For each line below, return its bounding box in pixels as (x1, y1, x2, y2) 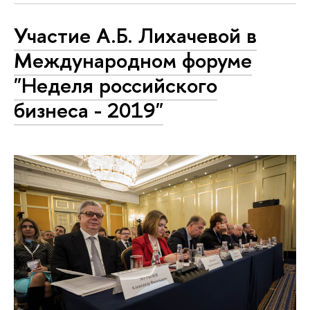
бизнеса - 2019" (14, 95, 163, 125)
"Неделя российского (14, 71, 217, 100)
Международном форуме (14, 46, 252, 75)
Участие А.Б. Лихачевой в (14, 21, 257, 51)
